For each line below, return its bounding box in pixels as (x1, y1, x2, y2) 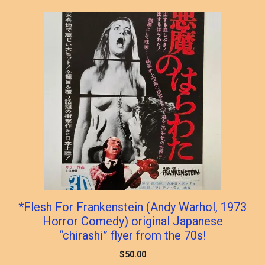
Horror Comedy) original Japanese (42, 214, 223, 228)
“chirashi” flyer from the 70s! (59, 228, 206, 243)
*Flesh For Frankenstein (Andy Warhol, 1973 (18, 199, 247, 214)
